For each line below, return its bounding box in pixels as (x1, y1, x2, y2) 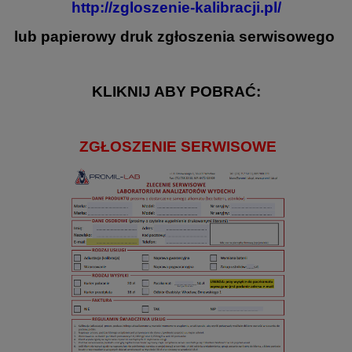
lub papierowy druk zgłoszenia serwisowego (13, 28, 339, 46)
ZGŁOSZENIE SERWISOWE (79, 138, 277, 156)
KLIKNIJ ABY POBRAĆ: (91, 83, 261, 101)
